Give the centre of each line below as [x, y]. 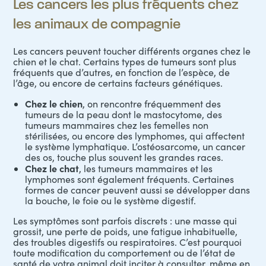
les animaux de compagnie [97, 24]
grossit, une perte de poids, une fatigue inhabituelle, [126, 231]
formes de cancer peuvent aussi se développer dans [138, 190]
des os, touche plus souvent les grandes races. [124, 157]
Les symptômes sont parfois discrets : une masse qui [125, 221]
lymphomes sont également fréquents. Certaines [130, 179]
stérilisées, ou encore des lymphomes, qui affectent [135, 136]
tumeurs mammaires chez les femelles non [117, 125]
